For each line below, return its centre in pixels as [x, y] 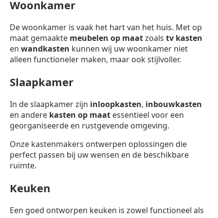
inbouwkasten [174, 104]
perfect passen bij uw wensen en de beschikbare [99, 155]
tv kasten [184, 38]
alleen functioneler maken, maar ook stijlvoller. [95, 60]
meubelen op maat [106, 38]
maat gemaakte [40, 38]
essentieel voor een [147, 115]
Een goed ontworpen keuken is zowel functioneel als [107, 210]
